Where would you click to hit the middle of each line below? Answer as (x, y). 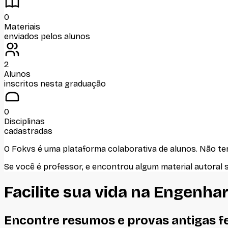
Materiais (22, 26)
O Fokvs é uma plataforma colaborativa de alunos (100, 149)
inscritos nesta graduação (55, 83)
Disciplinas (24, 121)
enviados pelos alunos (47, 36)
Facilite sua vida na (79, 192)
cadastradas (28, 131)
